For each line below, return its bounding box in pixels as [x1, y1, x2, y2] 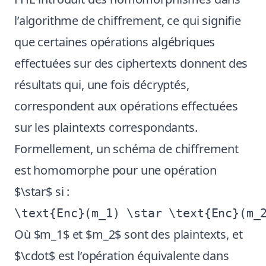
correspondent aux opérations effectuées [14, 98, 238, 114]
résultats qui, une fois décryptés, [14, 77, 189, 93]
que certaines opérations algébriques [14, 34, 216, 50]
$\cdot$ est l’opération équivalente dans [14, 248, 229, 264]
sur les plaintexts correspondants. [14, 119, 198, 135]
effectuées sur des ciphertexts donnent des [14, 55, 248, 71]
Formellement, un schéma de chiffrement [14, 141, 239, 157]
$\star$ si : [14, 183, 70, 199]
